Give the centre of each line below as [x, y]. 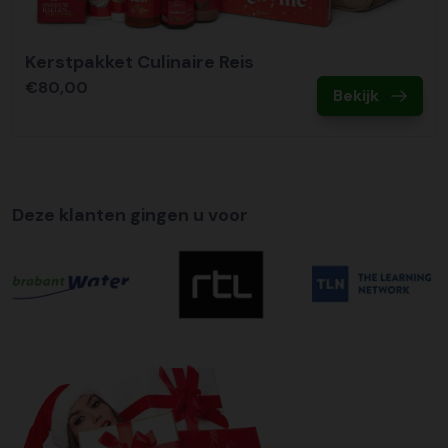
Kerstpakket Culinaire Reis [139, 61]
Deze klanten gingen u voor [130, 214]
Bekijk [356, 95]
